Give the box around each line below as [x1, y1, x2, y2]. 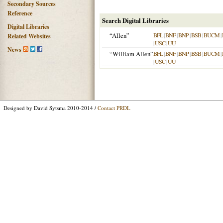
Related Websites [7, 32, 51, 40]
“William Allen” [110, 49, 153, 58]
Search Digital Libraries [102, 16, 169, 25]
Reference [7, 9, 32, 17]
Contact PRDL [98, 104, 130, 111]
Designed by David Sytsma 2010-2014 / [3, 104, 98, 111]
